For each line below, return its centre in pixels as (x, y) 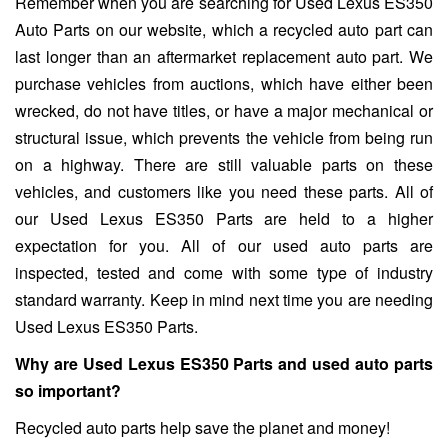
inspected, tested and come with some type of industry (224, 273)
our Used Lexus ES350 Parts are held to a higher (224, 219)
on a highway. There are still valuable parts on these (224, 165)
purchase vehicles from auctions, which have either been (224, 84)
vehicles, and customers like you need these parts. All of (224, 192)
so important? (68, 391)
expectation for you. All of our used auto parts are (224, 246)
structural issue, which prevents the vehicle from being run (224, 138)
